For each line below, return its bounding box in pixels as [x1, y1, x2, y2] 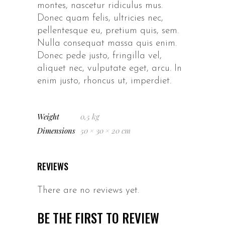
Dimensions [37, 125, 75, 136]
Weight [37, 111, 59, 122]
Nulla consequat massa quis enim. [37, 38, 177, 48]
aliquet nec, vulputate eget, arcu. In [37, 63, 182, 73]
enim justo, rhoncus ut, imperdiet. [37, 76, 171, 86]
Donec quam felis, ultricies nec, [37, 13, 163, 23]
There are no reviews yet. [37, 185, 139, 195]
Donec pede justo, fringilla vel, [37, 51, 162, 61]
